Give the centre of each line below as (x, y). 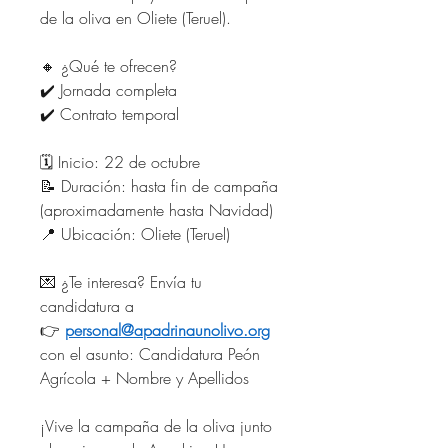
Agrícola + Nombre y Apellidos (144, 377)
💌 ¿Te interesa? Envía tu (121, 281)
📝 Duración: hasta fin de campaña (159, 185)
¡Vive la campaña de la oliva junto (156, 425)
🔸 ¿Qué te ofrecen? (108, 65)
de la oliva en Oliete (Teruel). (135, 17)
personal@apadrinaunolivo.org (167, 329)
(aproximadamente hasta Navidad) (156, 209)
